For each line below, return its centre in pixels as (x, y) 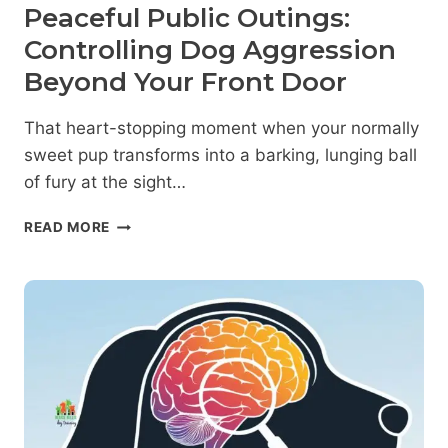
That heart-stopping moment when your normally (221, 128)
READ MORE (67, 227)
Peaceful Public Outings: (187, 18)
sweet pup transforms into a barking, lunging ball (220, 155)
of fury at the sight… (105, 182)
